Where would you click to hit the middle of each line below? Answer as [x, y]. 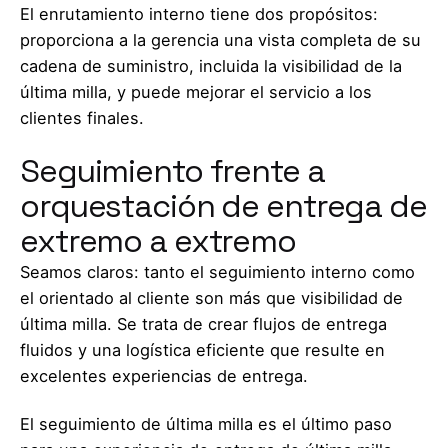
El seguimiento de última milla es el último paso [206, 423]
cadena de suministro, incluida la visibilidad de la [211, 66]
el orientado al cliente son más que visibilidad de [211, 297]
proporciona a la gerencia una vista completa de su [220, 40]
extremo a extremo [158, 240]
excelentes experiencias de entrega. [164, 375]
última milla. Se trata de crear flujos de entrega [203, 323]
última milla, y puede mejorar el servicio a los [196, 92]
